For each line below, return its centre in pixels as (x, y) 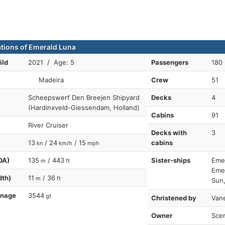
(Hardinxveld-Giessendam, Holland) (84, 107)
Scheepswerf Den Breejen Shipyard (84, 97)
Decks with (169, 133)
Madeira (50, 80)
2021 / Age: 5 (51, 62)
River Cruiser (48, 125)
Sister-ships (171, 160)
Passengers (170, 62)
